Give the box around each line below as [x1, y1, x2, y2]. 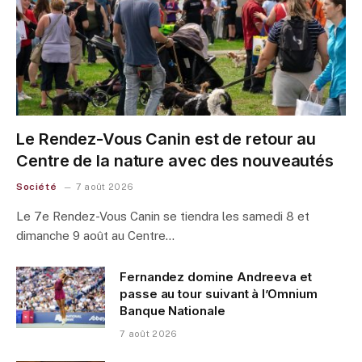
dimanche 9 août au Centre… [16, 229, 175, 242]
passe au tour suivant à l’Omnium [120, 286, 318, 301]
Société [16, 181, 57, 192]
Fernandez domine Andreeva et [120, 269, 312, 284]
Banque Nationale [120, 303, 225, 318]
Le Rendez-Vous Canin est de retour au [16, 129, 317, 149]
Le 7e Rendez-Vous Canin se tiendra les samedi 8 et [16, 209, 309, 223]
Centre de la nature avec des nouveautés [16, 151, 335, 170]
